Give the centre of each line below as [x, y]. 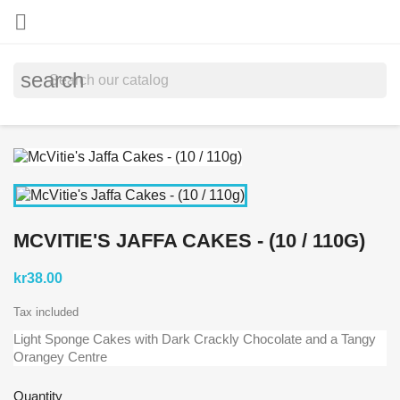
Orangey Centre [60, 356]
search [52, 80]
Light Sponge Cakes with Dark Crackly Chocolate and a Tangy [195, 338]
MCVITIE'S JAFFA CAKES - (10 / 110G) [189, 240]
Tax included [46, 312]
